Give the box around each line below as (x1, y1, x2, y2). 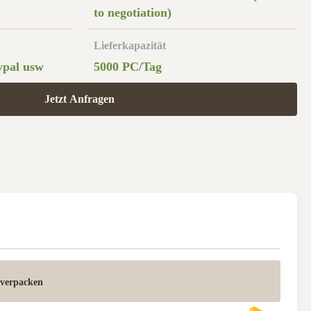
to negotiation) (93, 6, 171, 19)
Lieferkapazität (93, 40, 166, 51)
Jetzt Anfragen (44, 93, 115, 105)
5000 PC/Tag (93, 60, 162, 74)
